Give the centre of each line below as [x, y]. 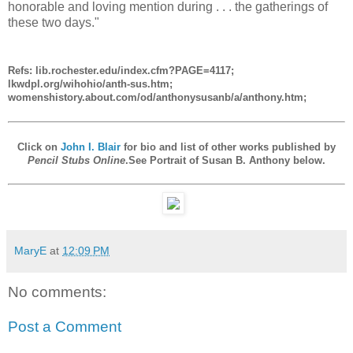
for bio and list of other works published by [228, 147]
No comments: [57, 292]
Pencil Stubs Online [76, 160]
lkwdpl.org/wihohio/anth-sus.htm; [90, 84]
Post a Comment [65, 327]
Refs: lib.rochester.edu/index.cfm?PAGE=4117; [121, 70]
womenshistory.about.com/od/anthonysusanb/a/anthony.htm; [157, 97]
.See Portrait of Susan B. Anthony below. [225, 160]
